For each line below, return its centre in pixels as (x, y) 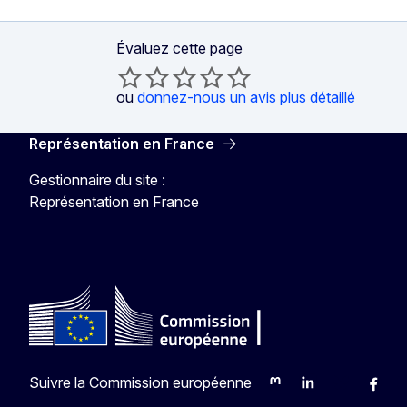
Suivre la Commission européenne (140, 382)
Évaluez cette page (179, 48)
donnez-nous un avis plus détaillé (246, 97)
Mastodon (299, 392)
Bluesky (357, 392)
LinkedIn (326, 392)
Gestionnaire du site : (97, 179)
